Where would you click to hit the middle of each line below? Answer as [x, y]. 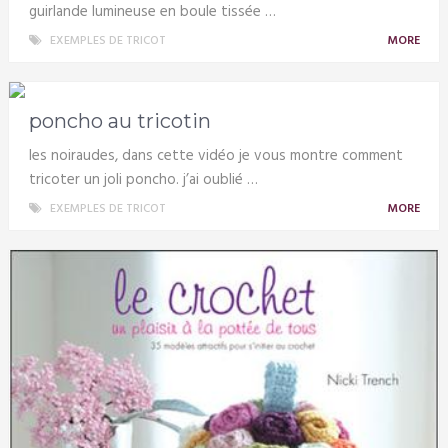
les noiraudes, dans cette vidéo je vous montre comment [215, 155]
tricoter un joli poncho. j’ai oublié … [143, 179]
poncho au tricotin [119, 120]
